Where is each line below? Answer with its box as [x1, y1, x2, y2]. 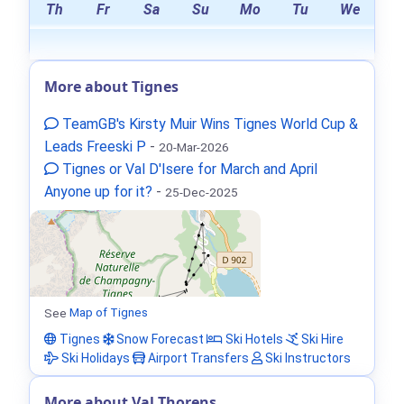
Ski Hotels [223, 331, 283, 346]
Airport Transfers [145, 350, 249, 365]
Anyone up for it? [44, 182, 152, 200]
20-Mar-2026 [159, 139, 229, 154]
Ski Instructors [262, 350, 351, 365]
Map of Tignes [69, 305, 148, 320]
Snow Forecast [114, 331, 204, 346]
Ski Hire [298, 331, 344, 346]
